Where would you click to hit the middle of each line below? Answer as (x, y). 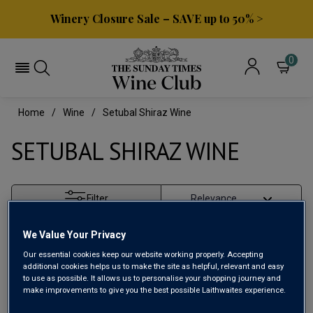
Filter (98, 198)
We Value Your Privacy (75, 234)
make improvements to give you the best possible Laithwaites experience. (155, 290)
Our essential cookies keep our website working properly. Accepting (144, 254)
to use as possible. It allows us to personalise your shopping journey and (152, 278)
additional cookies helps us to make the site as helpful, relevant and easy (154, 266)
